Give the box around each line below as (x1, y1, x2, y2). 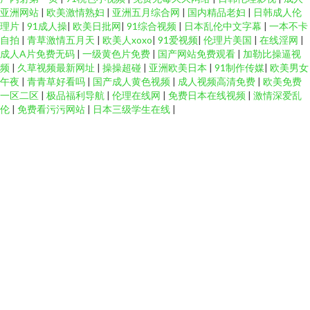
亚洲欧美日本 (149, 62, 209, 73)
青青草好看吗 (27, 75, 87, 87)
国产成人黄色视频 (93, 75, 172, 87)
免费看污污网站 (17, 103, 87, 115)
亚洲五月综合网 (112, 6, 182, 18)
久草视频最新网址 (17, 62, 97, 73)
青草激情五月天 (27, 34, 97, 46)
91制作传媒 (215, 62, 264, 73)
